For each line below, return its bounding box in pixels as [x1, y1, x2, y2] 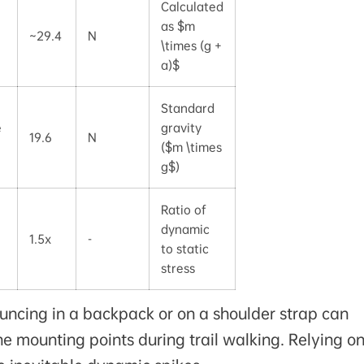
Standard [160, 101, 214, 116]
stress [160, 261, 195, 276]
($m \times [160, 140, 222, 155]
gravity [160, 120, 201, 136]
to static [160, 241, 209, 257]
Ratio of [160, 202, 206, 218]
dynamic [160, 222, 210, 237]
